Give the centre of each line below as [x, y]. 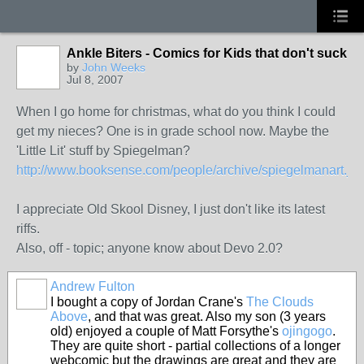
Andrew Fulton [93, 286]
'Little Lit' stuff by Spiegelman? [103, 151]
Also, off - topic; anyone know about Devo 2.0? [149, 248]
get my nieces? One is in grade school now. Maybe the [173, 131]
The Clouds [280, 302]
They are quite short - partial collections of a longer [195, 346]
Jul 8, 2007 [95, 80]
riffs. [28, 229]
